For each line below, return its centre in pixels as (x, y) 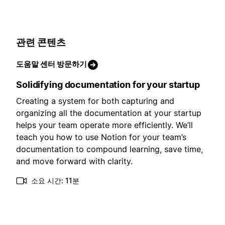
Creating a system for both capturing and (95, 101)
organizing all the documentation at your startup (109, 113)
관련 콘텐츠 (41, 43)
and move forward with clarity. (74, 161)
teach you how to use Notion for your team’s (101, 137)
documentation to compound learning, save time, (109, 149)
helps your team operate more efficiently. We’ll (104, 125)
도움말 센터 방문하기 (51, 64)
